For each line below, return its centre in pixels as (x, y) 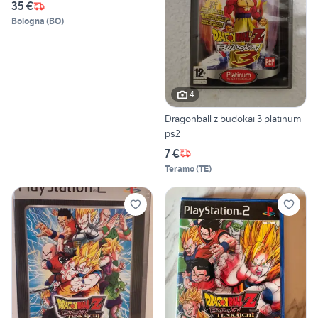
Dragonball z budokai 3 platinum (233, 118)
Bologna (28, 21)
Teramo (180, 168)
